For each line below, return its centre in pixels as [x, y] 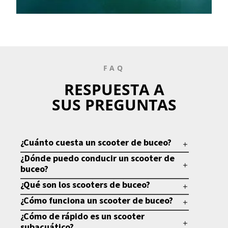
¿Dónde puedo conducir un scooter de [98, 158]
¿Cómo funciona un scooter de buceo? [97, 200]
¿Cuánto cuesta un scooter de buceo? [96, 142]
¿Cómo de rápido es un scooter [83, 216]
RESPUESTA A [114, 89]
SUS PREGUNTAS [114, 105]
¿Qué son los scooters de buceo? [85, 184]
